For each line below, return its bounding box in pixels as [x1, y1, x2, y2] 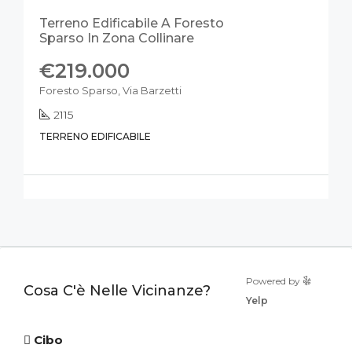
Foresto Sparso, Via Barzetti [39, 84, 181, 97]
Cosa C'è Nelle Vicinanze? [24, 281, 211, 299]
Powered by [246, 275, 303, 287]
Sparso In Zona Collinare [39, 31, 194, 46]
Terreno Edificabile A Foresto [39, 16, 224, 31]
